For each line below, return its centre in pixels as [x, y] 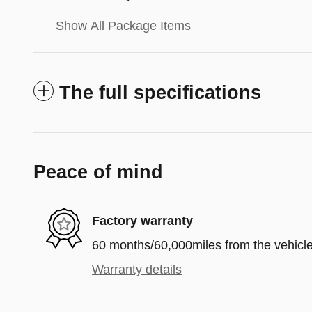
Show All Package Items [123, 25]
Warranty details [137, 269]
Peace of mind [98, 172]
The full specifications [160, 92]
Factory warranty [142, 221]
